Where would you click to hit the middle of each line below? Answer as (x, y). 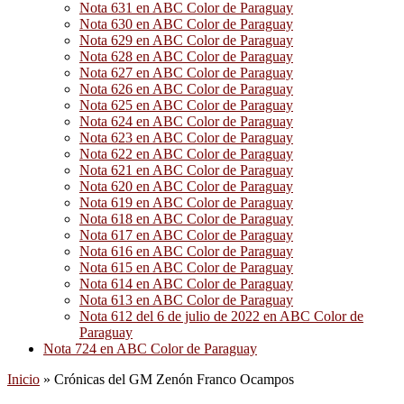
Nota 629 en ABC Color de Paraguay (186, 40)
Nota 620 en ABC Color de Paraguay (186, 186)
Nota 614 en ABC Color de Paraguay (186, 284)
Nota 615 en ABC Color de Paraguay (186, 267)
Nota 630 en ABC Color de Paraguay (186, 24)
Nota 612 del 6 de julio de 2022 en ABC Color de (221, 316)
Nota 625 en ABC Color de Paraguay (186, 105)
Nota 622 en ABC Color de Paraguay (186, 154)
